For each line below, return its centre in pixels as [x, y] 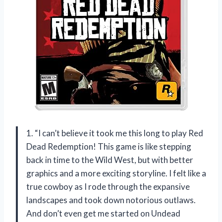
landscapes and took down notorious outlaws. [111, 200]
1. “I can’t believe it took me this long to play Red [115, 133]
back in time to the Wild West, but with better [110, 160]
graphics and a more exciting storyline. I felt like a [116, 173]
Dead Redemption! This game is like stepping [109, 147]
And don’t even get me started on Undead [103, 214]
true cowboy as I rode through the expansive [108, 187]
